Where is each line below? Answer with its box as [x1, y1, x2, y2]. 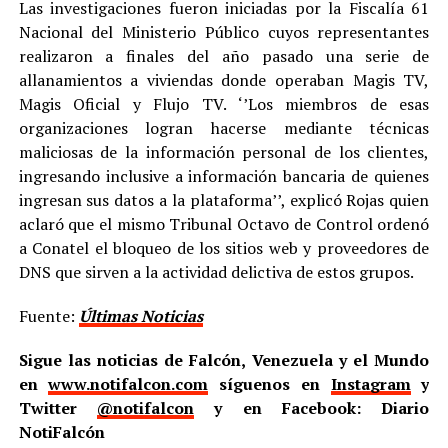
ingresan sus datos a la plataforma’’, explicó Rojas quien [18, 188, 430, 211]
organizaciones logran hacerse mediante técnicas [18, 116, 430, 139]
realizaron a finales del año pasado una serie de [18, 44, 430, 67]
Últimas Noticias [78, 304, 203, 327]
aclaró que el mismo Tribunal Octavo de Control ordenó [18, 212, 430, 235]
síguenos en [208, 372, 331, 395]
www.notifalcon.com [48, 372, 209, 395]
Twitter [18, 396, 97, 419]
